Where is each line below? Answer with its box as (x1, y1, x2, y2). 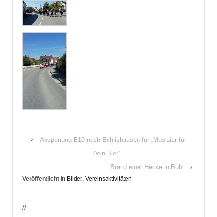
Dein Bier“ (92, 149, 120, 157)
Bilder (67, 175, 82, 182)
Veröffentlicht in (22, 175, 67, 182)
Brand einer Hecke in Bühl (110, 163, 184, 170)
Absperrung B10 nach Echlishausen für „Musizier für (40, 136, 186, 143)
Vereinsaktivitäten (85, 175, 132, 182)
